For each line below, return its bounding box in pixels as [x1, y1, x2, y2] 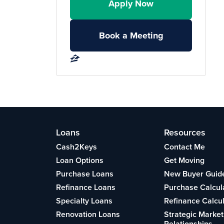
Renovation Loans [56, 208, 120, 220]
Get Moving [164, 154, 205, 166]
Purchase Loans [56, 168, 113, 180]
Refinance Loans [56, 181, 115, 193]
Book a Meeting [98, 28, 163, 42]
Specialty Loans [56, 195, 112, 207]
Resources [164, 126, 206, 139]
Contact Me [164, 141, 205, 153]
